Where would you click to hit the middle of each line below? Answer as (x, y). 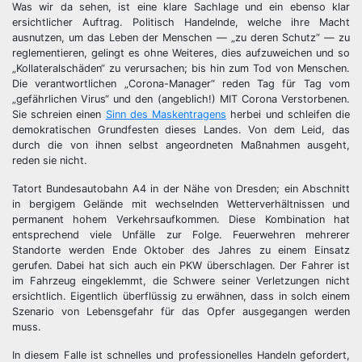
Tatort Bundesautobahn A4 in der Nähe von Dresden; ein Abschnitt (181, 189)
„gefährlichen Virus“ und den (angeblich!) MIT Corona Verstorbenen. (181, 99)
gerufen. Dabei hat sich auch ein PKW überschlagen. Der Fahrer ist (181, 265)
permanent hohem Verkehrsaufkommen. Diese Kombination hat (181, 219)
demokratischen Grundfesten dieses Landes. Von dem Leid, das (181, 130)
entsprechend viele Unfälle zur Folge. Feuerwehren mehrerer (181, 235)
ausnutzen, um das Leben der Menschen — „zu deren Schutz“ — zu (181, 38)
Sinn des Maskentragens (166, 114)
